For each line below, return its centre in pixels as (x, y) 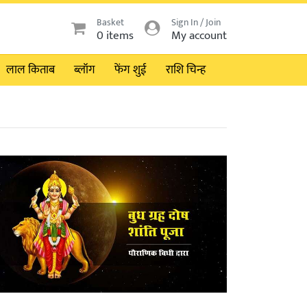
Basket (110, 23)
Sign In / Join (196, 23)
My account (199, 36)
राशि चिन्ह (186, 70)
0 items (115, 36)
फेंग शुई (131, 70)
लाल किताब (30, 70)
